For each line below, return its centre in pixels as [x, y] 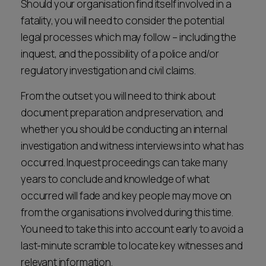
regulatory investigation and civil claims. [109, 70]
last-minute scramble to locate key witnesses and [132, 246]
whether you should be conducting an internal [124, 129]
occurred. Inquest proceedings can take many [124, 162]
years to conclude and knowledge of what [115, 179]
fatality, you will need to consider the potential [123, 20]
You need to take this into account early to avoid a [132, 229]
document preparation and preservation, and [122, 113]
